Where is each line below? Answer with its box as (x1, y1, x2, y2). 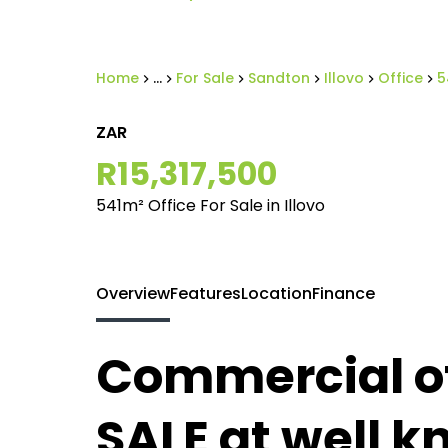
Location (241, 282, 312, 305)
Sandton (248, 68, 310, 88)
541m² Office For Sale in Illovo (96, 194, 325, 217)
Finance (312, 282, 375, 305)
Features (170, 282, 241, 305)
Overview (96, 282, 170, 305)
